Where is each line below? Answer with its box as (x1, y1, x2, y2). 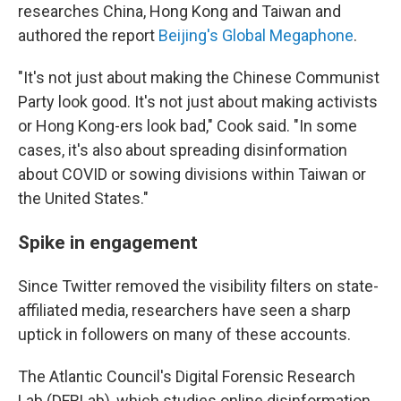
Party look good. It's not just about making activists (18, 92, 378, 111)
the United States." (18, 189, 149, 208)
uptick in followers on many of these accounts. (18, 325, 351, 344)
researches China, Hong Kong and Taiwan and (18, 2, 341, 21)
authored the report (18, 26, 158, 45)
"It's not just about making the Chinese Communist (18, 68, 380, 87)
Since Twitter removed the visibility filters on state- (18, 277, 379, 295)
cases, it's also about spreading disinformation (18, 141, 347, 159)
